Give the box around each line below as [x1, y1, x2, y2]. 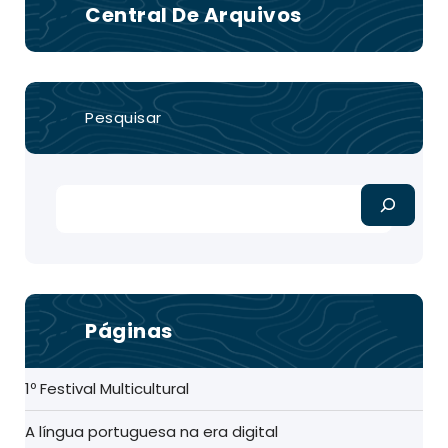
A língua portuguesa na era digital [25, 421, 278, 443]
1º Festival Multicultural [25, 378, 189, 400]
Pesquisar [85, 107, 162, 129]
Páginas [85, 317, 173, 346]
